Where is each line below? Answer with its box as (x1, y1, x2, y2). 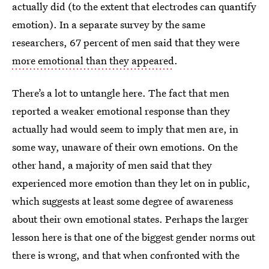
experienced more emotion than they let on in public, (12, 176, 250, 190)
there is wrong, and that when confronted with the (12, 248, 240, 262)
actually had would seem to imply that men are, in (12, 122, 238, 136)
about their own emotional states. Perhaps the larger (12, 212, 249, 226)
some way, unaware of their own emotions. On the (12, 140, 238, 154)
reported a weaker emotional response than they (12, 104, 230, 118)
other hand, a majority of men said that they (12, 158, 212, 172)
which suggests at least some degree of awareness (12, 194, 233, 208)
